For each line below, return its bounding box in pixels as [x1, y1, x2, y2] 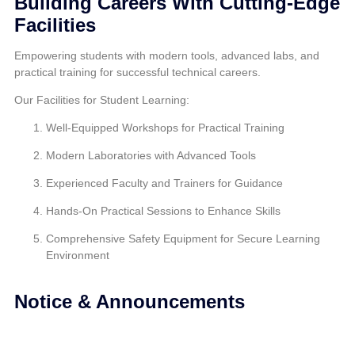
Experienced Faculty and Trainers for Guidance [46, 177, 283, 189]
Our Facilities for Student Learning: [14, 94, 189, 106]
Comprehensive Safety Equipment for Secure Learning [46, 232, 320, 245]
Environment [46, 249, 109, 261]
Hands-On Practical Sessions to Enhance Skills [46, 204, 281, 217]
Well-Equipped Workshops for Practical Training [46, 121, 284, 134]
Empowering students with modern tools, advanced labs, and [14, 49, 319, 62]
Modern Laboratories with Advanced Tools [46, 149, 256, 162]
